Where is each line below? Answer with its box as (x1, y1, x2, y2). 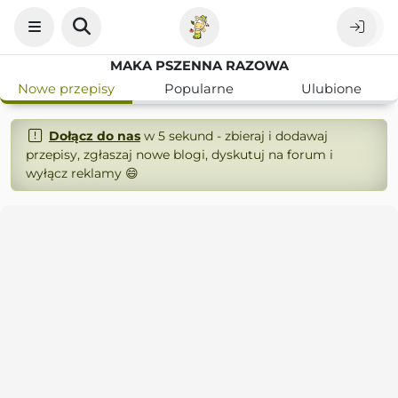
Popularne (163, 81, 234, 97)
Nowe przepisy (18, 81, 115, 97)
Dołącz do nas (48, 128, 140, 144)
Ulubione (301, 81, 362, 97)
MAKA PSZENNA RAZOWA (109, 58, 289, 74)
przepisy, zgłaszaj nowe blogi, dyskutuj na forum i (26, 147, 333, 163)
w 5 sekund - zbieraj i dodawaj (139, 128, 328, 144)
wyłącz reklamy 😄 (26, 165, 139, 181)
